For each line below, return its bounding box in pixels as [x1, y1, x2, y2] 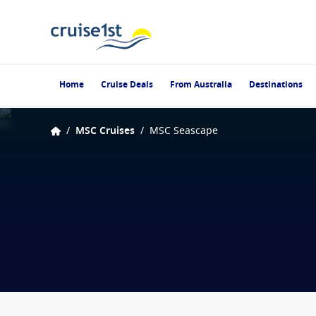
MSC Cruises [75, 123, 135, 138]
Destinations [249, 78, 303, 91]
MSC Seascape [150, 123, 218, 138]
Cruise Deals [101, 78, 153, 91]
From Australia [170, 78, 232, 91]
